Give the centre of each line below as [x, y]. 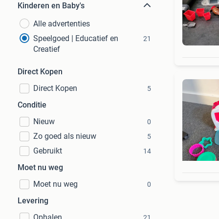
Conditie [32, 105]
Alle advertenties [62, 24]
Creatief [47, 49]
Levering [33, 201]
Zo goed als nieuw [65, 136]
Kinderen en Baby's [51, 6]
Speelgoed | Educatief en [76, 38]
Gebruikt [48, 151]
